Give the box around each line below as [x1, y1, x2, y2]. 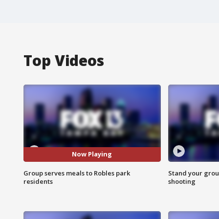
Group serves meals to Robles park [23, 168, 130, 177]
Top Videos [23, 50, 104, 70]
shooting [168, 176, 196, 186]
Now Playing [72, 150, 112, 159]
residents [23, 176, 53, 186]
